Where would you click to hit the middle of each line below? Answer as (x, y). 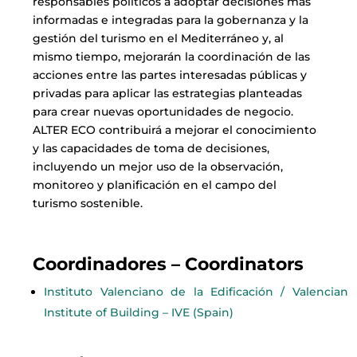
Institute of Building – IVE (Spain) (139, 312)
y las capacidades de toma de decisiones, (151, 148)
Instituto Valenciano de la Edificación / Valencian (196, 291)
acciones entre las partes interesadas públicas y (170, 75)
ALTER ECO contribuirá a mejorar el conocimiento (175, 129)
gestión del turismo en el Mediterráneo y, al (159, 38)
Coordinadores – (109, 264)
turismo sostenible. (88, 203)
